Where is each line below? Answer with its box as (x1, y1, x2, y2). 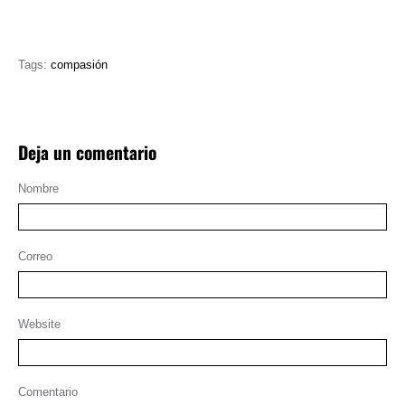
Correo (18, 250, 52, 264)
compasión (51, 58, 108, 72)
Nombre (18, 182, 59, 196)
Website (18, 317, 61, 332)
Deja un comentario (18, 138, 156, 165)
